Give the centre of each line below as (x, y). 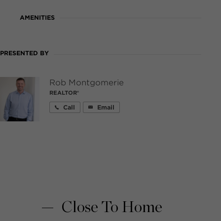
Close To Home (110, 207)
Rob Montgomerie (87, 83)
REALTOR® (64, 93)
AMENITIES (37, 18)
